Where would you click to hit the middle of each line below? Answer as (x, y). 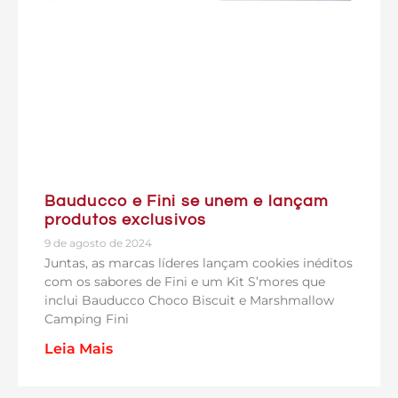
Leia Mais (79, 348)
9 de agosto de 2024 (98, 243)
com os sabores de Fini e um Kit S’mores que (185, 281)
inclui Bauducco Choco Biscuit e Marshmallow (189, 300)
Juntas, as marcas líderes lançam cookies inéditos (199, 263)
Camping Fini (87, 318)
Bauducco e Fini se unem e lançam (187, 201)
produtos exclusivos (125, 219)
